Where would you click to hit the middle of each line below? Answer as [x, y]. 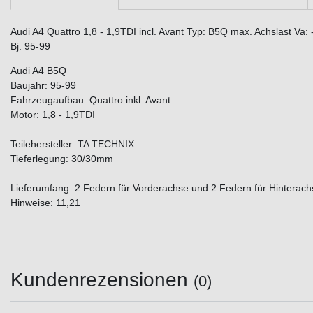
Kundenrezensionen [102, 280]
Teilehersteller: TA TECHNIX [72, 144]
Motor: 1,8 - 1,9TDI [53, 115]
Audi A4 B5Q [38, 71]
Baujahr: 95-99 [43, 86]
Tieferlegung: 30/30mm [62, 159]
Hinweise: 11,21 [45, 203]
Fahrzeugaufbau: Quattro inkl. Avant [90, 100]
